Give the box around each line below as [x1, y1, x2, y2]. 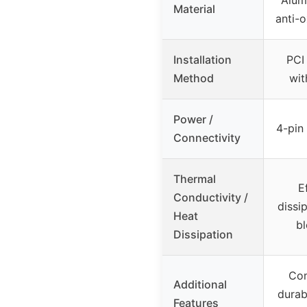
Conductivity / [173, 190, 248, 204]
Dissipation [173, 227, 233, 241]
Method [173, 71, 214, 85]
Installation [173, 52, 232, 66]
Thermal [173, 171, 216, 186]
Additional [173, 277, 227, 291]
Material [173, 1, 215, 16]
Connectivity [173, 130, 241, 145]
